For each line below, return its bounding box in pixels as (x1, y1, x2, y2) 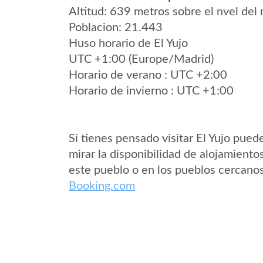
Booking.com (69, 180, 135, 192)
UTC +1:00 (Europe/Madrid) (69, 53, 214, 65)
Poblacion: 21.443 (69, 22, 163, 33)
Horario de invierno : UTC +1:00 (69, 85, 234, 97)
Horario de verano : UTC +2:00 (69, 69, 227, 81)
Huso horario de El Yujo (69, 38, 188, 49)
